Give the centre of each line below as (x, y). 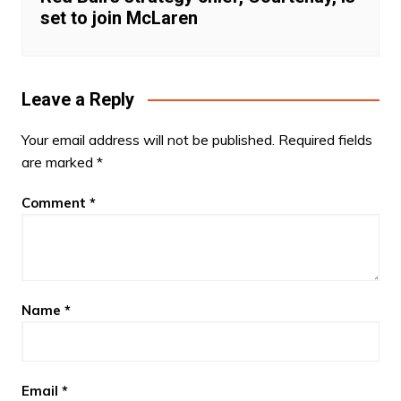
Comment (55, 203)
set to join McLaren (119, 18)
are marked (59, 162)
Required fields (325, 140)
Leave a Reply (77, 100)
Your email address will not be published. (148, 140)
